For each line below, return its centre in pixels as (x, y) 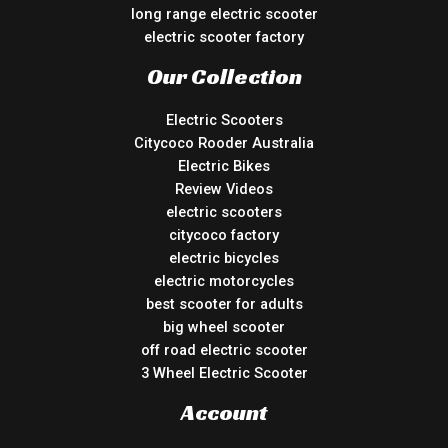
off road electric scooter (224, 349)
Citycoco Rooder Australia (224, 142)
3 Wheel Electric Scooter (224, 372)
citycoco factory (224, 234)
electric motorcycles (224, 280)
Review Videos (224, 188)
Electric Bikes (224, 165)
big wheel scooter (224, 326)
